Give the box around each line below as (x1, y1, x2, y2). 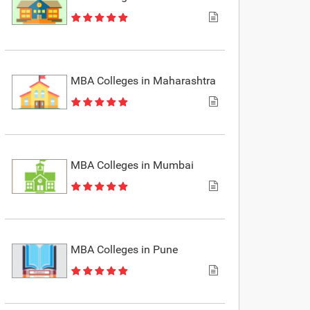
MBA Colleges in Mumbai (71, 158, 194, 172)
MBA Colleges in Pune (71, 242, 179, 256)
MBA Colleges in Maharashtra (71, 73, 217, 87)
